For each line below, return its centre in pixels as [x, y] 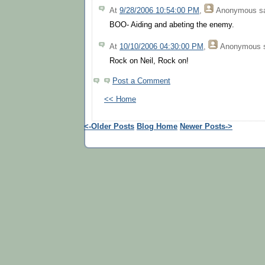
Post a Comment [141, 81]
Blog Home [157, 127]
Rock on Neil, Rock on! [149, 61]
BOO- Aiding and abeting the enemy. [172, 25]
